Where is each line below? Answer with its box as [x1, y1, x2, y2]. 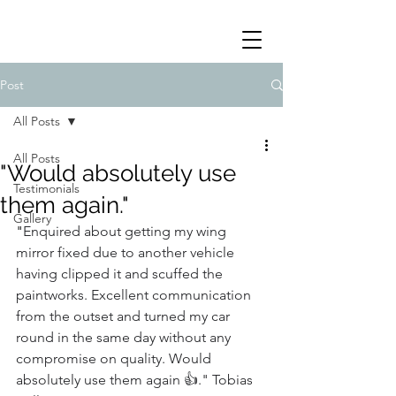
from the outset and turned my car [16, 308, 233, 324]
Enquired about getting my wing [23, 223, 230, 240]
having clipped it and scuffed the [16, 265, 226, 282]
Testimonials [13, 180, 80, 196]
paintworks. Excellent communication [16, 286, 255, 303]
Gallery [13, 210, 51, 226]
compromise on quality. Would [16, 350, 215, 367]
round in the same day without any [16, 329, 234, 346]
